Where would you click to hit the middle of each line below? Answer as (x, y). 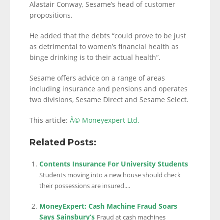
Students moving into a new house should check (110, 175)
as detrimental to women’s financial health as (104, 46)
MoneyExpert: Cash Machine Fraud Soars (108, 206)
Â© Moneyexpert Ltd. (105, 120)
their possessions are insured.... (85, 186)
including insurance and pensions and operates (109, 89)
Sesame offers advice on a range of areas (97, 78)
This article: (50, 120)
